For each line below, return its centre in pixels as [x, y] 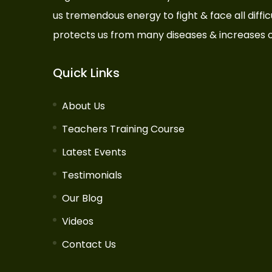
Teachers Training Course [123, 129]
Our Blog [82, 198]
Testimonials [92, 175]
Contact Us [89, 244]
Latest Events [94, 152]
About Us [83, 106]
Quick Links [86, 73]
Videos [78, 221]
